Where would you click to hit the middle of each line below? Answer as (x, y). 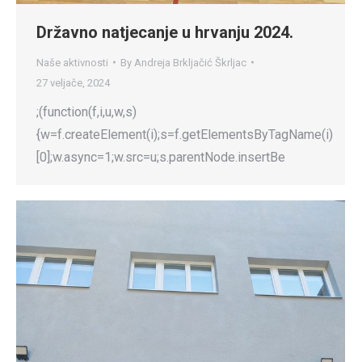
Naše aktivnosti (72, 62)
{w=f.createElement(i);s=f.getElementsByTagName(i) (185, 134)
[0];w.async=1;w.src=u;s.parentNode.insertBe (161, 157)
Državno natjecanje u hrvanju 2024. (165, 32)
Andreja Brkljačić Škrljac (190, 62)
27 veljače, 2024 (73, 82)
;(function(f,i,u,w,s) (86, 112)
